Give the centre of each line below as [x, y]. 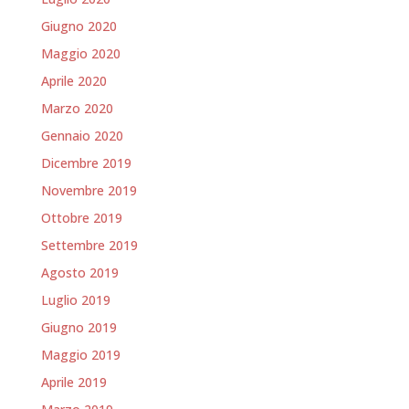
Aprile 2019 [73, 383]
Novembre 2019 [89, 191]
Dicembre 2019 [86, 163]
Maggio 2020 [80, 54]
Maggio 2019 [80, 355]
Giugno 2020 [79, 26]
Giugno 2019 [79, 328]
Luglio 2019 [75, 300]
